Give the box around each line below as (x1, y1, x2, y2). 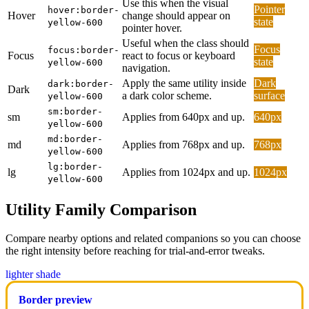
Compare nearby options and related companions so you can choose (6, 232, 301, 245)
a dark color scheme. (122, 89, 212, 101)
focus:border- (48, 44, 119, 55)
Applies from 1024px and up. (122, 166, 250, 178)
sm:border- (48, 106, 103, 117)
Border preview (19, 294, 92, 306)
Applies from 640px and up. (122, 110, 245, 123)
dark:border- (48, 78, 114, 89)
